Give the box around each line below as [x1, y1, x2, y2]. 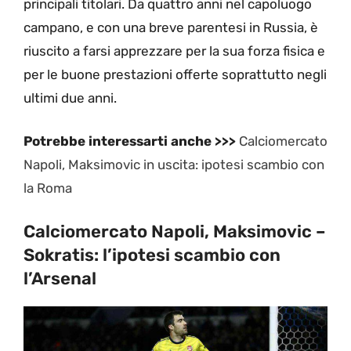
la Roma [24, 180, 72, 197]
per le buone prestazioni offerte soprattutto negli [24, 66, 327, 82]
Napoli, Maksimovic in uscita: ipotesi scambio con [24, 157, 324, 173]
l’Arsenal [24, 267, 96, 289]
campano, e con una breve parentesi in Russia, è [24, 19, 318, 35]
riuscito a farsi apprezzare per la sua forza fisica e [24, 42, 325, 59]
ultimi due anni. [24, 89, 117, 106]
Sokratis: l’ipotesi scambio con [24, 244, 280, 266]
